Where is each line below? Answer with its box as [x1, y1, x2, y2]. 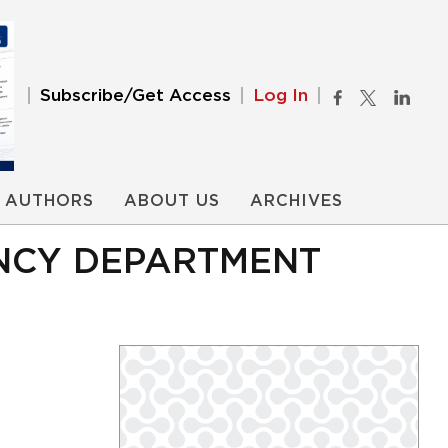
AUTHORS [5, 193, 94, 209]
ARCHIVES [250, 193, 343, 209]
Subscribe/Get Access [40, 87, 231, 104]
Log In [253, 87, 308, 104]
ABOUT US [124, 193, 220, 209]
